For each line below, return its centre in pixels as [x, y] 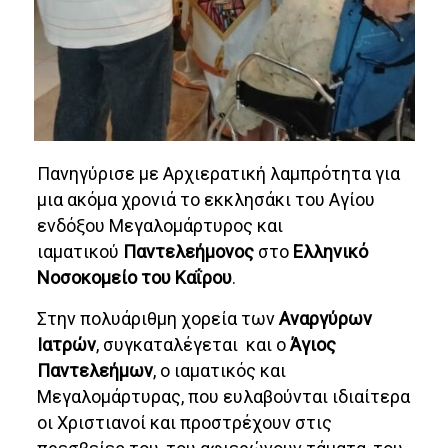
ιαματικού [78, 252]
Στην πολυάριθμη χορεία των [158, 319]
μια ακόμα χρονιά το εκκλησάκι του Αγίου [206, 200]
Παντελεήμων [95, 371]
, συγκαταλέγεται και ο [193, 345]
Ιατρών [67, 345]
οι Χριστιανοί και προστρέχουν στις [185, 423]
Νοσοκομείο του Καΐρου [135, 278]
